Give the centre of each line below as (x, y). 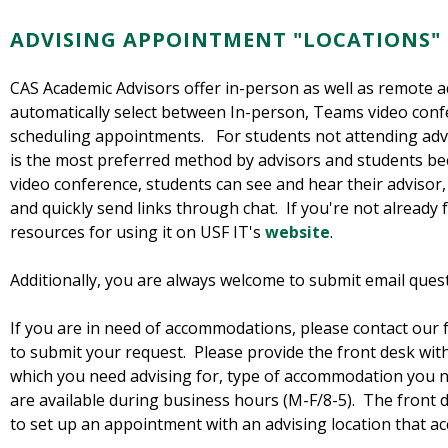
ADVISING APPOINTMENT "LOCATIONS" (225, 40)
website (297, 232)
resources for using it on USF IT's (137, 232)
